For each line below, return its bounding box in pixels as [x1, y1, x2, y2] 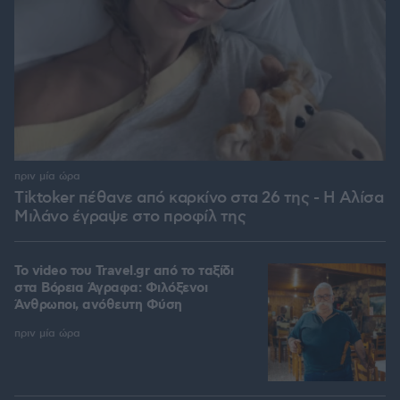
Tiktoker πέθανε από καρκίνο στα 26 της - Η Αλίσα [14, 188, 383, 209]
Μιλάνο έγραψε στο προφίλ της [14, 207, 246, 228]
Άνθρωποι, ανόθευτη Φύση [14, 296, 182, 315]
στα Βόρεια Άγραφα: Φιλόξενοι [14, 279, 207, 298]
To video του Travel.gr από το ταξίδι [14, 262, 233, 281]
